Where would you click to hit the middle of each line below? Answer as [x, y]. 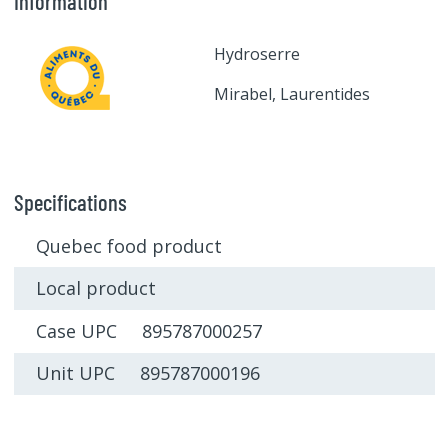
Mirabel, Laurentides [291, 93]
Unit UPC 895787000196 [148, 373]
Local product [96, 288]
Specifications [70, 201]
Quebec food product [129, 245]
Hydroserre [256, 53]
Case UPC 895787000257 [149, 330]
